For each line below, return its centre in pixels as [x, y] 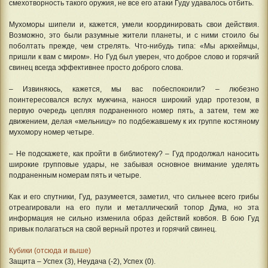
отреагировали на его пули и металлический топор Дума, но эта [134, 208]
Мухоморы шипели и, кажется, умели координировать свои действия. [134, 25]
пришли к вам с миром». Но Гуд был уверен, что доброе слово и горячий [134, 57]
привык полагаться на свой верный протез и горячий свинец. [113, 229]
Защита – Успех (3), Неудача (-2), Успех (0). [82, 262]
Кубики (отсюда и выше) [50, 251]
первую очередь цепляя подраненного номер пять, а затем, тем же [134, 111]
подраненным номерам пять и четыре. [75, 176]
